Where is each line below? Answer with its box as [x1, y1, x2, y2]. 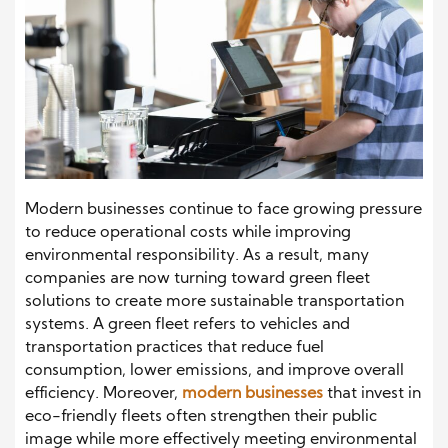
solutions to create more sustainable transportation [25, 293, 404, 310]
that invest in [323, 385, 421, 402]
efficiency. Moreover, [25, 385, 182, 402]
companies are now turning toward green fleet [25, 270, 370, 287]
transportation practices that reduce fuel [25, 339, 324, 356]
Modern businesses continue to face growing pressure [25, 201, 422, 218]
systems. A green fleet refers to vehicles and [25, 316, 350, 333]
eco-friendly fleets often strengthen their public [25, 408, 377, 425]
